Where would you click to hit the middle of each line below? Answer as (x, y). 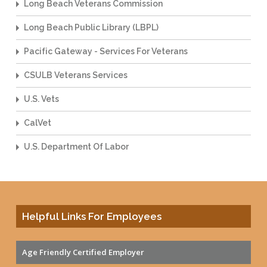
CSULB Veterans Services (75, 75)
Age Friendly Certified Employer (83, 252)
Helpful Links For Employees (91, 216)
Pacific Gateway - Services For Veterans (105, 51)
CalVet (37, 122)
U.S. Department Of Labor (76, 146)
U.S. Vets (41, 99)
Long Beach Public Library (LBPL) (91, 27)
